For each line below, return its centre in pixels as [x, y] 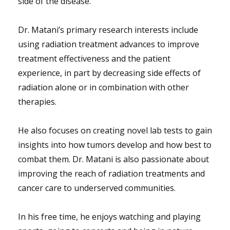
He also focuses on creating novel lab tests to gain [115, 130]
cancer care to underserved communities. [97, 188]
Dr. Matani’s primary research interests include [108, 30]
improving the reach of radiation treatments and [111, 173]
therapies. [37, 101]
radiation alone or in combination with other [103, 87]
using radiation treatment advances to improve [109, 44]
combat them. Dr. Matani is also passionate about [113, 159]
